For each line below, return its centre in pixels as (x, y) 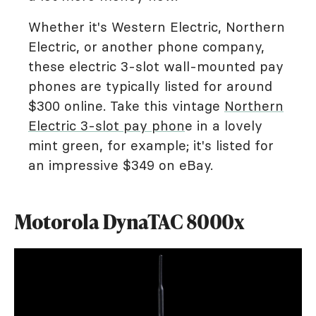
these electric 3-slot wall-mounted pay (156, 66)
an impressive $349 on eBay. (121, 165)
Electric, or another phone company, (146, 47)
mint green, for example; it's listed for (151, 145)
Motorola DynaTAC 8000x (129, 221)
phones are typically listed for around (150, 86)
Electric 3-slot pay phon (107, 126)
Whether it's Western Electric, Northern (157, 27)
